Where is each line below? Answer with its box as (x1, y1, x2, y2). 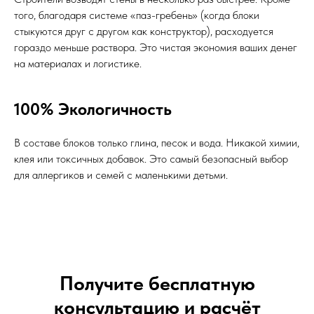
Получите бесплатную (59, 271, 255, 295)
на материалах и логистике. (14, 57, 142, 70)
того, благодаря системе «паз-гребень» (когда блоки (14, 8, 259, 22)
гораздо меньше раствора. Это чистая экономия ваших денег (14, 41, 297, 54)
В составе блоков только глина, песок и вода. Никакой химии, (14, 136, 299, 149)
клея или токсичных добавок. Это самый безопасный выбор (14, 152, 288, 165)
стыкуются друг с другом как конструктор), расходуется (14, 25, 273, 38)
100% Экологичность (14, 99, 172, 119)
